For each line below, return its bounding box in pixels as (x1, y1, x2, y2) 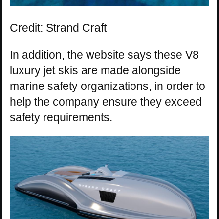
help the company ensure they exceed (10, 95, 202, 109)
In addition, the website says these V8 (10, 48, 199, 62)
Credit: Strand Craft (10, 22, 107, 35)
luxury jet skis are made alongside (10, 64, 181, 77)
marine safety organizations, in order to (10, 80, 205, 93)
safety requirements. (10, 111, 112, 124)
